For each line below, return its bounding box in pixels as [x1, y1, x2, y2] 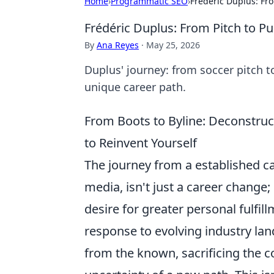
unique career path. [84, 80, 186, 94]
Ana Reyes [97, 39, 139, 51]
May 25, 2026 [146, 39, 200, 51]
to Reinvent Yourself [84, 135, 197, 151]
